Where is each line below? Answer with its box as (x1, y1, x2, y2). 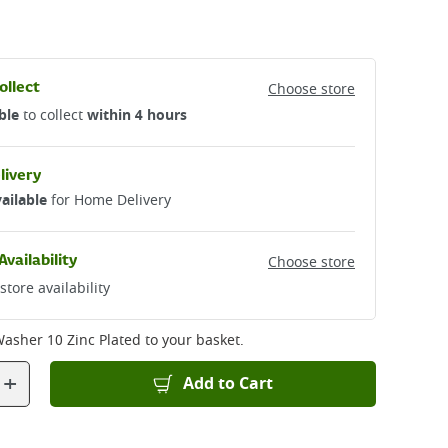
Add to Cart (182, 372, 273, 396)
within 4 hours (87, 105, 187, 126)
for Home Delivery (47, 190, 171, 211)
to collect (19, 105, 87, 126)
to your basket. (141, 330, 244, 351)
